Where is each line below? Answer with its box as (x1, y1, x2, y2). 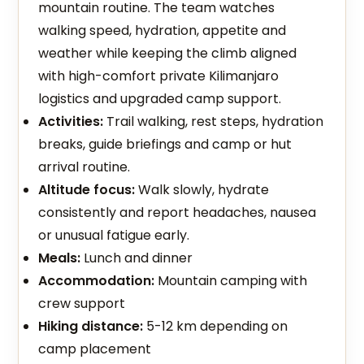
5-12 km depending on (143, 317, 288, 336)
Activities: (38, 112, 104, 131)
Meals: (38, 249, 81, 267)
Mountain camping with (154, 271, 308, 290)
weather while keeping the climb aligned (38, 44, 297, 63)
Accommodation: (38, 271, 155, 290)
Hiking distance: (38, 317, 144, 336)
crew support (38, 294, 126, 313)
